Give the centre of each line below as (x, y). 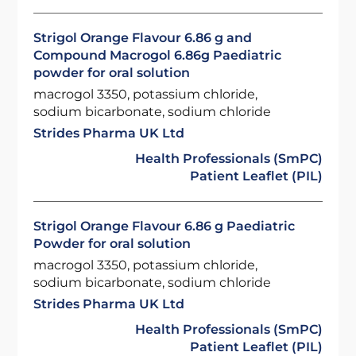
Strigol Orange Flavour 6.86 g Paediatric (164, 226)
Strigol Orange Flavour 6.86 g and (143, 38)
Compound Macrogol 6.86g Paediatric (158, 55)
